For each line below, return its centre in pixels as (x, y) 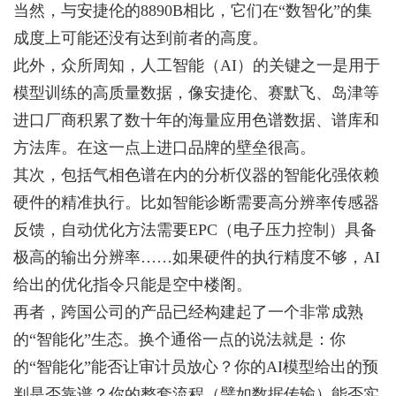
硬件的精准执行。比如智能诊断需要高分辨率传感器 (196, 202)
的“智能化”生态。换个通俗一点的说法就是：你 (179, 339)
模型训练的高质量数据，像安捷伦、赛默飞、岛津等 (196, 93)
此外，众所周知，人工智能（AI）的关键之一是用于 (197, 65)
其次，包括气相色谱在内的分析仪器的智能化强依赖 (196, 175)
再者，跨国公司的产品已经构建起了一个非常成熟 (188, 312)
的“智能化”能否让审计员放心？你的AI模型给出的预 (196, 367)
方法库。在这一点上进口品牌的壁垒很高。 (164, 148)
